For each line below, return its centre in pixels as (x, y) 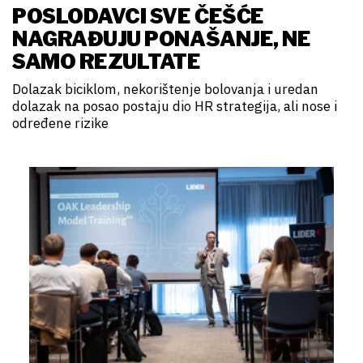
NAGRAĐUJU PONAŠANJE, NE (162, 39)
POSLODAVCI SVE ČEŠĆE (138, 17)
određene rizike (60, 124)
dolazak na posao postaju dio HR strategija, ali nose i (175, 107)
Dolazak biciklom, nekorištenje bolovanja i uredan (165, 90)
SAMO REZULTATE (107, 62)
